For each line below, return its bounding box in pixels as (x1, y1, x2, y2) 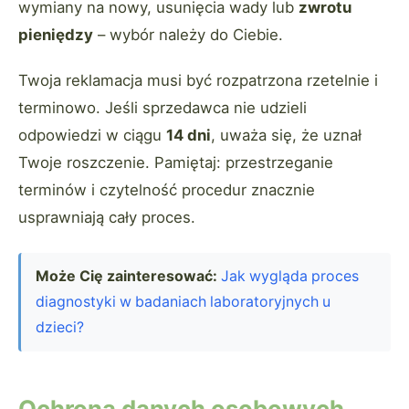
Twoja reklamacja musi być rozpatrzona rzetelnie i (18, 71, 378, 90)
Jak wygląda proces (221, 267, 359, 286)
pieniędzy (18, 26, 93, 45)
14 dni (166, 126, 211, 145)
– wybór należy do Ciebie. (93, 26, 283, 45)
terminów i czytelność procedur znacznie (18, 181, 315, 200)
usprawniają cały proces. (18, 208, 195, 227)
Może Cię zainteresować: (36, 267, 217, 286)
